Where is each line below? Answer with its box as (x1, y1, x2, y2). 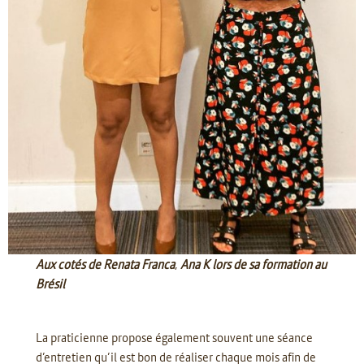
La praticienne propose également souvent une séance (36, 328, 314, 345)
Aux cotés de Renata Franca (36, 255, 175, 272)
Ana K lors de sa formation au (180, 255, 327, 272)
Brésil (36, 275, 66, 292)
